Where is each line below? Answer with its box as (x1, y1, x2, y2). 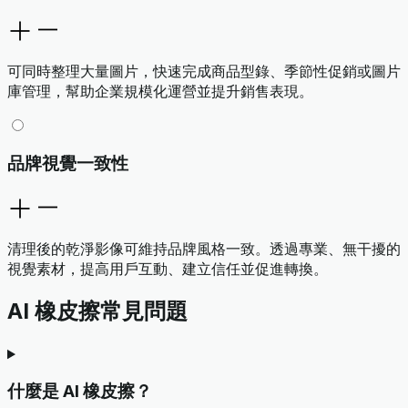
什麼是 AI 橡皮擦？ (7, 381, 152, 403)
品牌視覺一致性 (7, 152, 128, 174)
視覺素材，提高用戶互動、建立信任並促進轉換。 (7, 259, 328, 278)
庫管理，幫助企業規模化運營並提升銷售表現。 (7, 82, 313, 101)
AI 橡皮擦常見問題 (7, 298, 188, 325)
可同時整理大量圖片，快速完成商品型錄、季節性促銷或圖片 (7, 62, 401, 81)
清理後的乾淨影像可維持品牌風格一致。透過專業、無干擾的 (7, 239, 401, 258)
